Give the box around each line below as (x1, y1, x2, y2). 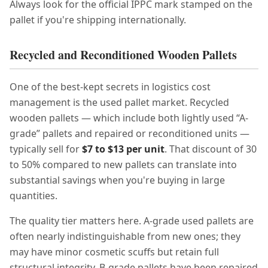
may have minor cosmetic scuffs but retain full (10, 245, 219, 258)
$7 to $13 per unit (82, 142, 165, 156)
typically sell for (10, 142, 80, 156)
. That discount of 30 (165, 142, 257, 156)
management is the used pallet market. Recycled (10, 96, 229, 109)
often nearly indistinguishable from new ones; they (10, 230, 240, 243)
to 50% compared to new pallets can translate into (10, 158, 237, 171)
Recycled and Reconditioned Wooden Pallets (10, 46, 237, 63)
